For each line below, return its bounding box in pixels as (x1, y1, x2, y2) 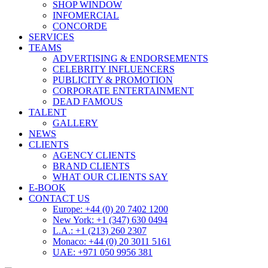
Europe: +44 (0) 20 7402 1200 (53, 204, 168, 215)
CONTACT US (29, 193, 90, 204)
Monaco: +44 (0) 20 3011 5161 (53, 236, 171, 247)
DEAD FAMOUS (53, 96, 123, 107)
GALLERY (53, 118, 98, 129)
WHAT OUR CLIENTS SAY (53, 172, 168, 182)
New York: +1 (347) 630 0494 (53, 215, 167, 226)
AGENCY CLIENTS (53, 150, 136, 161)
